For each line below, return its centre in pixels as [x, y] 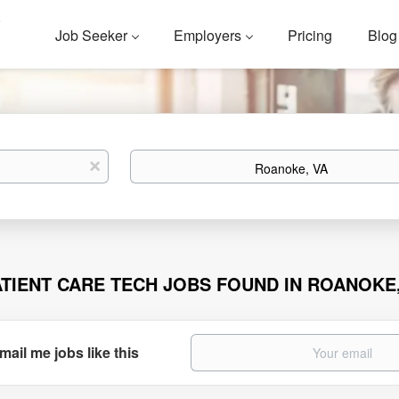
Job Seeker [92, 35]
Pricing [310, 35]
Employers [208, 35]
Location [154, 158]
